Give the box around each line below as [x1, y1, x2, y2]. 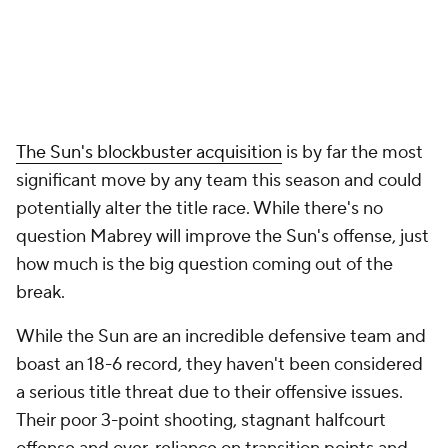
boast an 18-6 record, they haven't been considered [16, 353, 423, 376]
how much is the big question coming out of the [16, 253, 393, 276]
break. [16, 281, 69, 304]
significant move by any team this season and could [16, 169, 422, 192]
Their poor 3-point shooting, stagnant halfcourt [16, 409, 386, 432]
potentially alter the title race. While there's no [16, 197, 383, 220]
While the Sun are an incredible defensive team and [16, 325, 426, 348]
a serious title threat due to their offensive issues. [16, 381, 403, 404]
